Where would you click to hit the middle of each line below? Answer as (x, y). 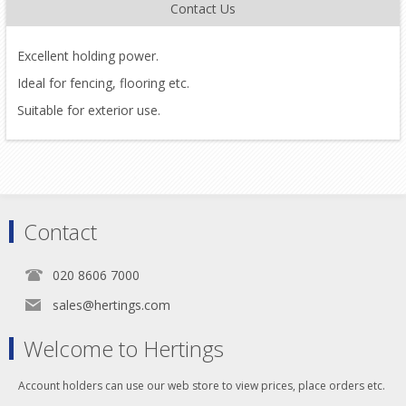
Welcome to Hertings (124, 349)
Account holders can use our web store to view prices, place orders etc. (202, 386)
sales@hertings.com (111, 305)
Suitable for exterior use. (88, 111)
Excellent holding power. (87, 56)
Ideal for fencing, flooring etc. (103, 83)
